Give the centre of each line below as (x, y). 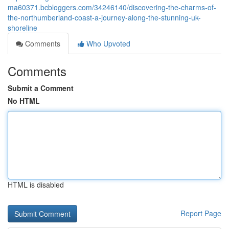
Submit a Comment (41, 88)
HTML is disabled (36, 185)
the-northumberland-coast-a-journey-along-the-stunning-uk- (104, 17)
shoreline (22, 28)
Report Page (201, 213)
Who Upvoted (107, 43)
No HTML (24, 101)
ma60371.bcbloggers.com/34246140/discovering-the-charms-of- (112, 7)
